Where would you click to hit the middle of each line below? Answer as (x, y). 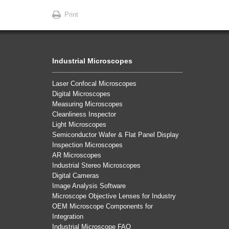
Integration (68, 216)
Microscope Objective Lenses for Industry (114, 196)
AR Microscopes (77, 155)
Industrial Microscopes (92, 61)
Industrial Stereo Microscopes (96, 165)
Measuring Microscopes (87, 104)
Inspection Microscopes (87, 145)
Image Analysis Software (89, 186)
